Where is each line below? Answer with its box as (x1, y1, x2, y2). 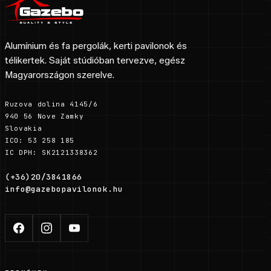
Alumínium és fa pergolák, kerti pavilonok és (5, 40, 187, 51)
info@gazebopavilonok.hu (5, 183, 123, 194)
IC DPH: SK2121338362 (5, 148, 98, 157)
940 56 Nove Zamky (5, 111, 84, 120)
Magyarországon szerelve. (5, 69, 114, 80)
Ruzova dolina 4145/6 (5, 99, 98, 108)
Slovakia (5, 123, 42, 132)
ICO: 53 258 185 (5, 135, 74, 145)
